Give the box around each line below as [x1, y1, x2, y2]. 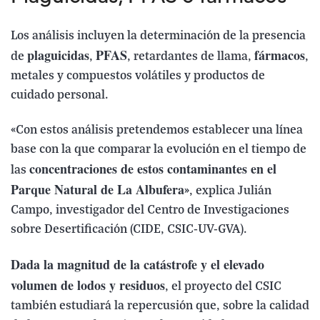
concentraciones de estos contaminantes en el [29, 159, 276, 179]
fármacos [254, 46, 305, 65]
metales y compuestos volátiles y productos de [11, 69, 265, 84]
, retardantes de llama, [127, 50, 254, 64]
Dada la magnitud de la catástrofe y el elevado [11, 255, 264, 274]
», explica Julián [184, 184, 271, 199]
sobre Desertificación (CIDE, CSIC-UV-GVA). [11, 223, 247, 237]
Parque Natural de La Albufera [11, 180, 184, 199]
